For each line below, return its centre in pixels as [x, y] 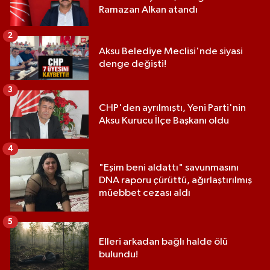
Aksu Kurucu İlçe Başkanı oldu [164, 121]
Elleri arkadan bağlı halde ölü [163, 242]
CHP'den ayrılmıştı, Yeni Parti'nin [172, 108]
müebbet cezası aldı [145, 193]
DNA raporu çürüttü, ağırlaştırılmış [175, 180]
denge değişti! [133, 64]
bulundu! [118, 254]
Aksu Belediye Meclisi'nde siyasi [171, 52]
